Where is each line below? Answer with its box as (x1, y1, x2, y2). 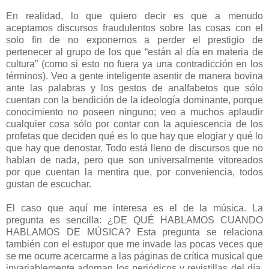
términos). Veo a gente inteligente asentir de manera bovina (6, 70, 263, 81)
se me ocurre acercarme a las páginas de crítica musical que (6, 250, 263, 261)
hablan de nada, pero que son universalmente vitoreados (6, 154, 263, 165)
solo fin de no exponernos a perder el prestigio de (6, 34, 263, 45)
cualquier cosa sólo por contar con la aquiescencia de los (6, 118, 263, 129)
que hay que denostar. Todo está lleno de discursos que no (6, 142, 263, 153)
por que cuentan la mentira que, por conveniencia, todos (6, 166, 263, 177)
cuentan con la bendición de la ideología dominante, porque (6, 94, 263, 105)
